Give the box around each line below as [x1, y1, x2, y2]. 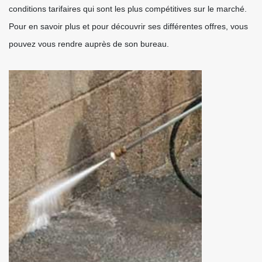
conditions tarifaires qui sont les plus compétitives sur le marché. [9, 4, 247, 13]
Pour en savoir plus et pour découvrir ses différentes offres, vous [9, 22, 248, 31]
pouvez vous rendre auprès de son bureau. [9, 39, 169, 49]
